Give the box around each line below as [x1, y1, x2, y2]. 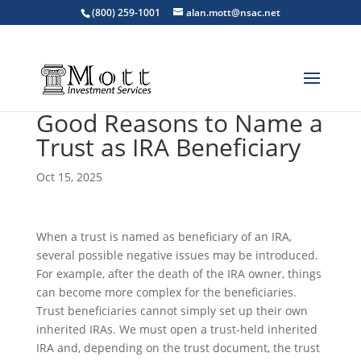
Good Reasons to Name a [35, 106, 323, 139]
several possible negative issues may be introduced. [35, 247, 318, 263]
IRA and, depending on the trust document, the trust [35, 340, 320, 355]
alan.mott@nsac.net [185, 6, 280, 19]
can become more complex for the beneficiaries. [35, 284, 297, 300]
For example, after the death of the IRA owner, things [35, 266, 322, 281]
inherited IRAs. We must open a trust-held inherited [35, 322, 317, 337]
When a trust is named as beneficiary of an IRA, [35, 229, 292, 244]
